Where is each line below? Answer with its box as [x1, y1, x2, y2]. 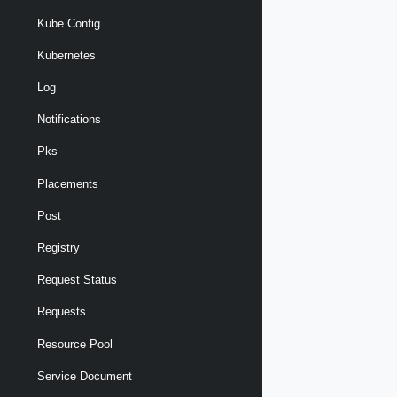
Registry [37, 241, 80, 255]
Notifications [37, 113, 101, 127]
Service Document [37, 369, 132, 383]
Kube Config [37, 16, 100, 30]
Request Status [37, 273, 117, 287]
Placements [37, 176, 98, 191]
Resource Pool [37, 337, 113, 351]
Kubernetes [37, 48, 96, 62]
